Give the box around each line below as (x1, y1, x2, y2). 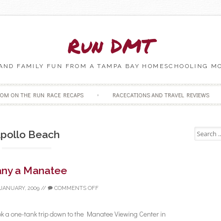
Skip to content (110, 83, 153, 93)
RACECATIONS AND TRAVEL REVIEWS (112, 90, 209, 99)
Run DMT (68, 32, 153, 60)
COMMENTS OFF (52, 184, 99, 191)
